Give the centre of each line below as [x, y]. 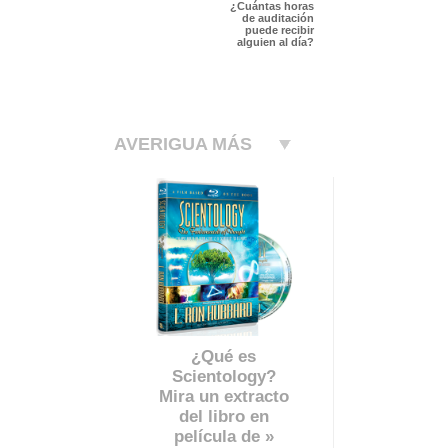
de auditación [278, 18]
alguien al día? [275, 42]
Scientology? [223, 377]
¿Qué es [223, 357]
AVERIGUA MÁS [183, 144]
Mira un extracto [223, 397]
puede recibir [279, 30]
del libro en [223, 417]
